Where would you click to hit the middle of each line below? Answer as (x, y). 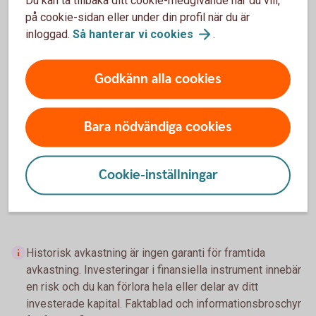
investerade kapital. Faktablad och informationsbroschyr (164, 303)
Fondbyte (65, 150)
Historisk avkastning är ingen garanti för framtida (146, 253)
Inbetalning (69, 112)
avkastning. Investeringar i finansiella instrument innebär (164, 269)
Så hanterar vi (111, 34)
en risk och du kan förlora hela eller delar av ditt (142, 286)
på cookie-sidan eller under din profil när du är (138, 17)
